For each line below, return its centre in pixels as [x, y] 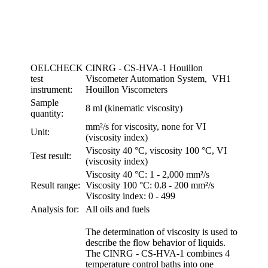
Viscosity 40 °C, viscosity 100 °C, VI [156, 150]
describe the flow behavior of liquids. [156, 242]
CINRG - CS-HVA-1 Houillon [144, 68]
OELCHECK [57, 68]
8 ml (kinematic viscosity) [134, 108]
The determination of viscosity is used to [162, 232]
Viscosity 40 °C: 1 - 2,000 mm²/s [147, 174]
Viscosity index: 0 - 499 [130, 196]
